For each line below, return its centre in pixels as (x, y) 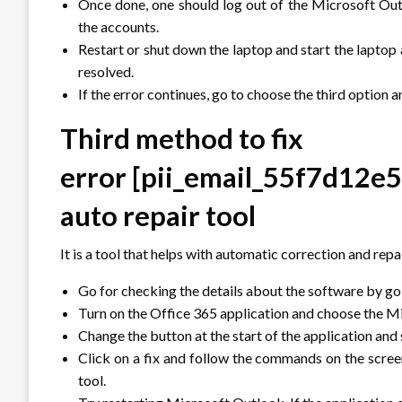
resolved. (106, 71)
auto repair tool (158, 215)
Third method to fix (182, 138)
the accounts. (120, 26)
